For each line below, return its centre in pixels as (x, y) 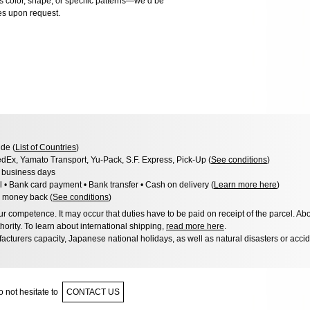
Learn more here (245, 184)
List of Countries (46, 147)
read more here (195, 226)
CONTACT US (93, 292)
